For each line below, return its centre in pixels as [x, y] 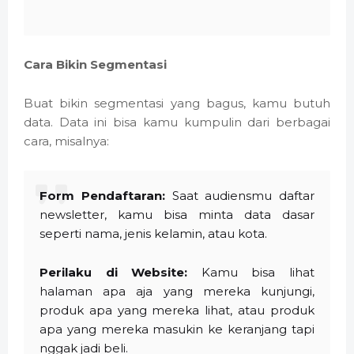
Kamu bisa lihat [251, 273]
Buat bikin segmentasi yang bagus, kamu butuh [177, 104]
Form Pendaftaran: [102, 196]
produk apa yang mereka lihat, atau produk [177, 311]
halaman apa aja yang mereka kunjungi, [177, 292]
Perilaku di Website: [114, 273]
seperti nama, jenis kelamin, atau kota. [153, 234]
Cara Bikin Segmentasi [95, 65]
